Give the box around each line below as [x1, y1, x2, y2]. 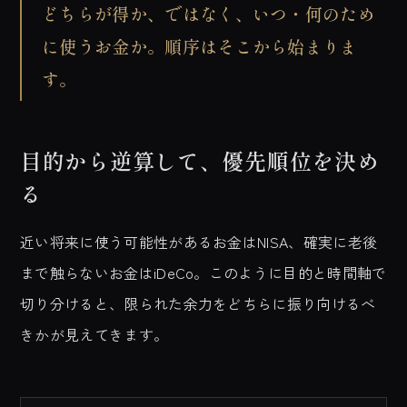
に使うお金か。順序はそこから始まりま [42, 34, 358, 58]
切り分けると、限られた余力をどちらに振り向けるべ [20, 293, 376, 314]
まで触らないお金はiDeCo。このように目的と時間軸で [20, 262, 387, 283]
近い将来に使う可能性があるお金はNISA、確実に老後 [20, 231, 378, 253]
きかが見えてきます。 [20, 323, 169, 345]
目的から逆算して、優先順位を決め [20, 144, 380, 176]
